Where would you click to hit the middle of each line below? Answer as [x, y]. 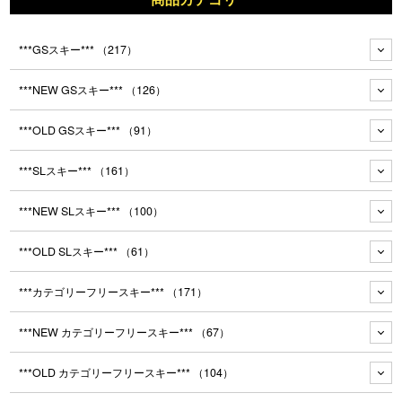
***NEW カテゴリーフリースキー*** [108, 332]
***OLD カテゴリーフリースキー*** [106, 373]
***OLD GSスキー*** [71, 131]
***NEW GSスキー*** [73, 90]
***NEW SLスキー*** [71, 211]
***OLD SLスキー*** [70, 252]
